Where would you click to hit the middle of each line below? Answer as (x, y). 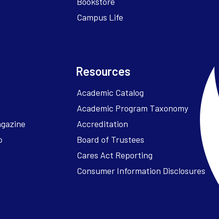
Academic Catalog (110, 93)
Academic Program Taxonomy (133, 108)
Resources (103, 71)
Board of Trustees (111, 140)
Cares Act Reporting (115, 155)
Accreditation (103, 124)
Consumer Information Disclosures (141, 171)
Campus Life (100, 17)
